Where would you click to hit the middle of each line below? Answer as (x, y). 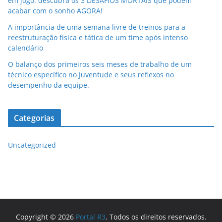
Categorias (34, 118)
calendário (26, 48)
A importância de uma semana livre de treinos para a (97, 27)
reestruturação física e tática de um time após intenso (98, 38)
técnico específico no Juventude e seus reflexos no (91, 75)
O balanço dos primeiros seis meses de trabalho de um (100, 64)
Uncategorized (32, 145)
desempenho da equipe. (49, 85)
